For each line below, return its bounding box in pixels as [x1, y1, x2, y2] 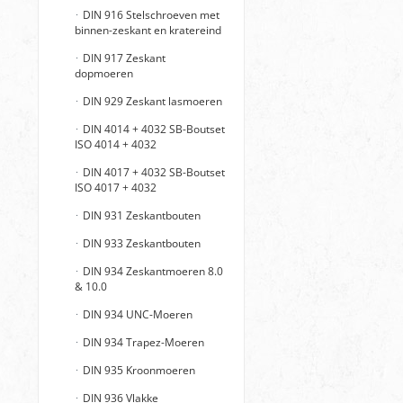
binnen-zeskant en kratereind [75, 22, 221, 38]
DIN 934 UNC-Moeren [80, 307, 193, 322]
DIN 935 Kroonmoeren [80, 363, 195, 378]
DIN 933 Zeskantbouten [80, 236, 201, 251]
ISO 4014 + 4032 [75, 137, 157, 152]
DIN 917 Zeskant [80, 50, 166, 66]
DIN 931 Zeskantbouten [80, 208, 201, 223]
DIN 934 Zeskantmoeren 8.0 [80, 264, 223, 279]
